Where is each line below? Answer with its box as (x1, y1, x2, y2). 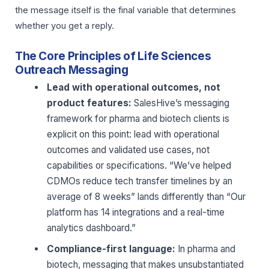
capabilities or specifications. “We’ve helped (47, 159, 232, 171)
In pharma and (175, 243, 236, 255)
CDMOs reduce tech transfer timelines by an (47, 175, 233, 187)
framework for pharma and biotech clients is (47, 112, 230, 124)
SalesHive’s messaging (131, 97, 230, 109)
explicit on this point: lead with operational (47, 128, 220, 140)
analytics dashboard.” (47, 222, 136, 234)
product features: (47, 97, 132, 109)
